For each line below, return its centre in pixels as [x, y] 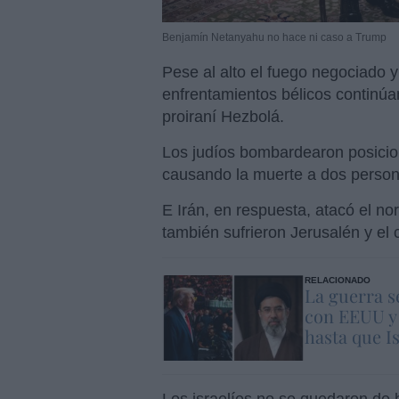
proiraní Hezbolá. [223, 116]
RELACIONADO [338, 280]
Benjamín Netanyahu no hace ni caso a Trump [274, 37]
